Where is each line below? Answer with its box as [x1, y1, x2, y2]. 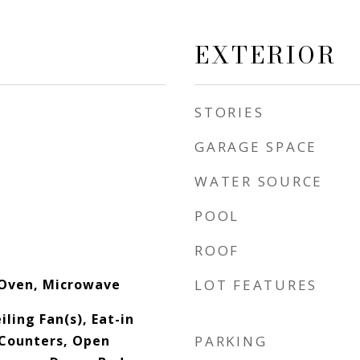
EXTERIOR [194, 37, 337, 73]
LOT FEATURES [194, 276, 317, 294]
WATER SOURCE [194, 172, 323, 190]
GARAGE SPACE [194, 137, 317, 156]
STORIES [194, 103, 264, 121]
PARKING [194, 332, 268, 350]
